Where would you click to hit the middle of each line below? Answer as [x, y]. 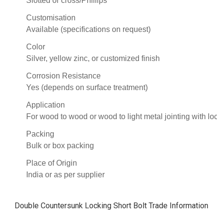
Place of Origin [52, 163]
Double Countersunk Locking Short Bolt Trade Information [111, 205]
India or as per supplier [65, 174]
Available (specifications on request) [88, 29]
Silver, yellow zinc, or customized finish [93, 58]
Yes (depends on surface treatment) [87, 87]
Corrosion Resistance [63, 76]
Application [46, 105]
